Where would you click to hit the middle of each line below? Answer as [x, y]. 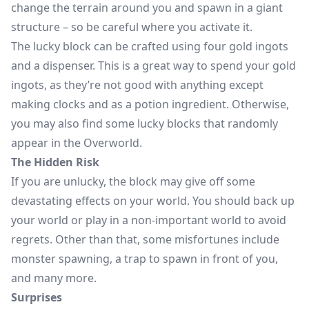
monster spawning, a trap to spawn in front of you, [144, 259]
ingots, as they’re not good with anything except [137, 85]
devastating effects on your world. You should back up [153, 201]
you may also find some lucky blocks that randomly [144, 124]
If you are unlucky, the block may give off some [133, 182]
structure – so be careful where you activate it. [132, 27]
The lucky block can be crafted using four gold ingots [150, 47]
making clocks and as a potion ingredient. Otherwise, [150, 104]
